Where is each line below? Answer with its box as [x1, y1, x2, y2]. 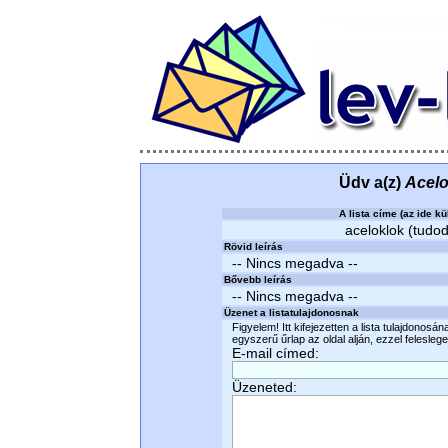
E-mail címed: [232, 345, 319, 361]
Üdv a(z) [338, 174, 405, 191]
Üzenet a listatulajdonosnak [224, 307, 359, 318]
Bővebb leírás [224, 274, 292, 285]
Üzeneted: [232, 379, 297, 395]
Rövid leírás [224, 241, 283, 252]
